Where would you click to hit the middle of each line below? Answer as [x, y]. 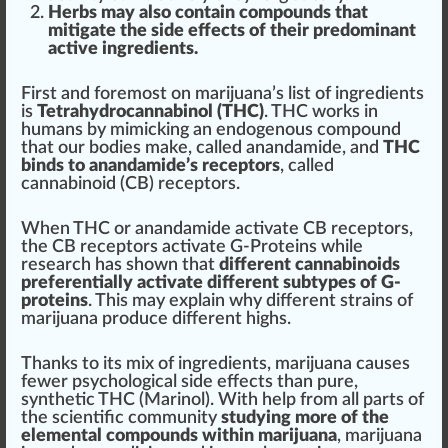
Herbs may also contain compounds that [208, 13]
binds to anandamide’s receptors [150, 166]
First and [57, 94]
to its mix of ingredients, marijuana [217, 364]
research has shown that [120, 265]
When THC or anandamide [128, 229]
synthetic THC [78, 400]
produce [135, 319]
